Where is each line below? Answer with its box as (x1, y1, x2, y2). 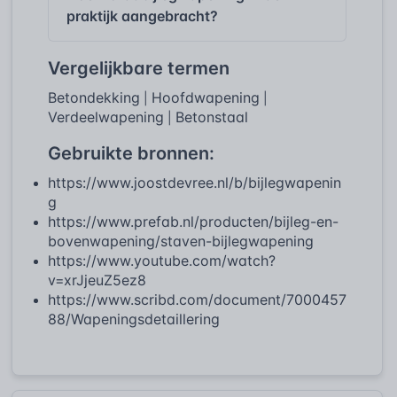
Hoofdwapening (152, 88, 260, 106)
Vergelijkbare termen (48, 57, 230, 79)
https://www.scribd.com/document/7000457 (48, 290, 346, 308)
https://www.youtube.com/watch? (48, 251, 276, 269)
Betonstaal (175, 107, 248, 126)
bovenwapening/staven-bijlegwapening (48, 231, 314, 250)
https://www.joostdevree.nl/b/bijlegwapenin (48, 173, 341, 191)
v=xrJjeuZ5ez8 (48, 270, 146, 289)
